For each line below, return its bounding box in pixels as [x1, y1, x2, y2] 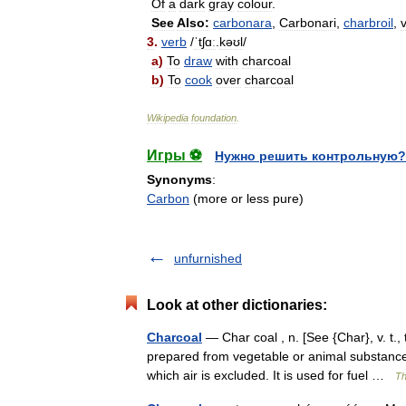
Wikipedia [147, 112, 188, 123]
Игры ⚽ [147, 148, 202, 163]
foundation [191, 112, 237, 123]
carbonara [213, 15, 272, 30]
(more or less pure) [189, 191, 304, 206]
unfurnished [174, 251, 242, 266]
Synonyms [147, 172, 212, 187]
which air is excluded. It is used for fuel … [147, 368, 395, 382]
